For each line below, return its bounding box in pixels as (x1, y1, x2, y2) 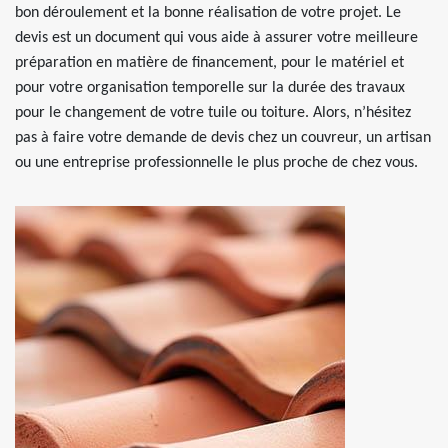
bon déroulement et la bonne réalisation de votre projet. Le (15, 5, 401, 21)
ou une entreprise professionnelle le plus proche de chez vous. (15, 155, 418, 171)
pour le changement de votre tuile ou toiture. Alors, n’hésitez (15, 105, 411, 121)
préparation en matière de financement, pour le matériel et (15, 55, 404, 71)
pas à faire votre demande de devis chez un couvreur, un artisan (15, 130, 431, 146)
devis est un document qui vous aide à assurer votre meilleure (15, 30, 418, 46)
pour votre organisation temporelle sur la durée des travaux (15, 80, 405, 96)
